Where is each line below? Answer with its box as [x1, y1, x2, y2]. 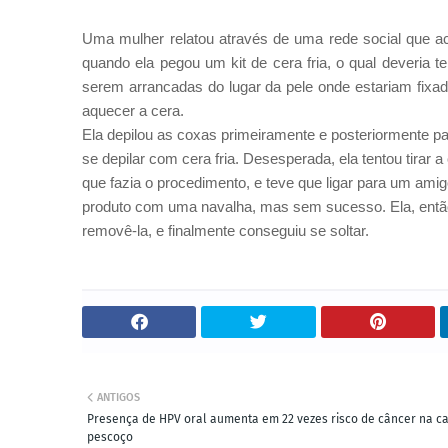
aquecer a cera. [82, 102, 184, 119]
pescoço [87, 430, 133, 444]
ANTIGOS [97, 391, 140, 404]
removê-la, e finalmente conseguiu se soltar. [82, 222, 369, 239]
